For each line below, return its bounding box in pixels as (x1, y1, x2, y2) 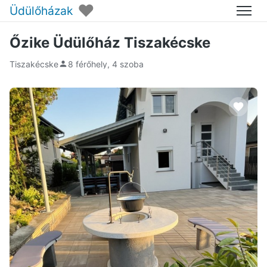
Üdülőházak (10, 3, 73, 18)
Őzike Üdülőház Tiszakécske (10, 34, 210, 51)
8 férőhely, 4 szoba (68, 58, 144, 69)
